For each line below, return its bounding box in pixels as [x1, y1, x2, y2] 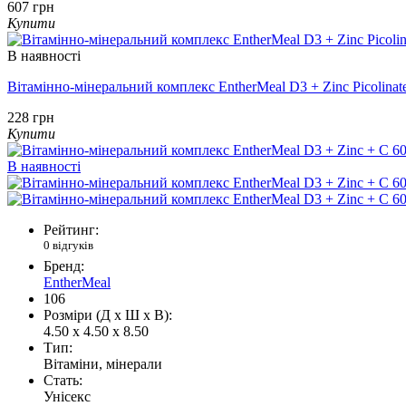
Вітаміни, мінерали [43, 356, 162, 372]
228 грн [7, 109, 54, 125]
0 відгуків [43, 237, 93, 252]
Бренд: [43, 258, 84, 275]
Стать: [43, 372, 82, 389]
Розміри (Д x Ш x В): [43, 307, 172, 324]
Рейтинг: [43, 221, 99, 237]
